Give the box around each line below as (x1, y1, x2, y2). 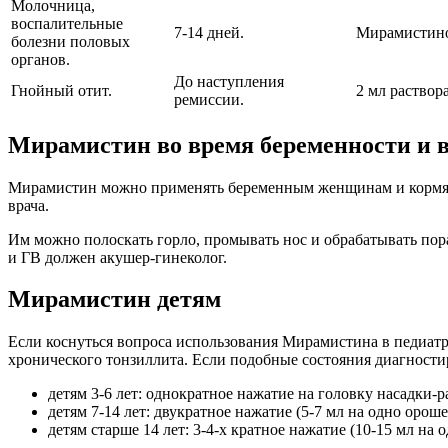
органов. (11, 50, 70, 68)
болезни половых (11, 32, 130, 50)
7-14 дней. (174, 23, 244, 41)
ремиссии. (174, 90, 244, 108)
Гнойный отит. (11, 81, 112, 99)
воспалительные (11, 14, 123, 32)
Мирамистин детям (8, 286, 221, 313)
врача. (8, 196, 49, 214)
